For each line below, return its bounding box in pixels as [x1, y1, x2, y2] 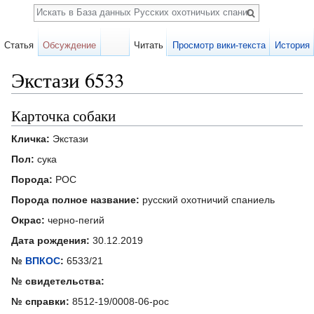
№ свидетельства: [11, 275, 104, 287]
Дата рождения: [11, 234, 90, 246]
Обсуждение [43, 40, 97, 50]
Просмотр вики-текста [172, 40, 266, 50]
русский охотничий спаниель [139, 193, 275, 205]
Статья [4, 40, 34, 50]
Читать [134, 40, 164, 50]
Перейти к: [11, 93, 63, 105]
